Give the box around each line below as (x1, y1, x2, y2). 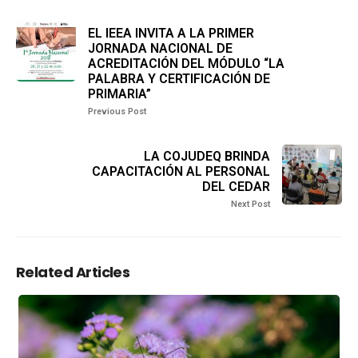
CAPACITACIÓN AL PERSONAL (92, 164, 270, 179)
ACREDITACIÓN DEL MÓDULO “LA (88, 56, 284, 71)
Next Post (231, 199, 270, 209)
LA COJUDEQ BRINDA (144, 149, 270, 164)
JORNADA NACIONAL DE (88, 41, 233, 56)
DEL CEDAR (202, 179, 270, 194)
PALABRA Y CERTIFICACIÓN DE (88, 71, 270, 86)
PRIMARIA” (88, 86, 151, 101)
